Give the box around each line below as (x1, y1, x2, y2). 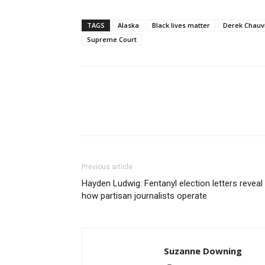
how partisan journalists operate (82, 190, 207, 201)
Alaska (118, 21, 139, 30)
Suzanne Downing (164, 245, 242, 257)
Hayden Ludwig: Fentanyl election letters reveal (82, 178, 263, 189)
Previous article (82, 163, 132, 171)
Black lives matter (152, 21, 210, 30)
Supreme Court (87, 35, 137, 44)
